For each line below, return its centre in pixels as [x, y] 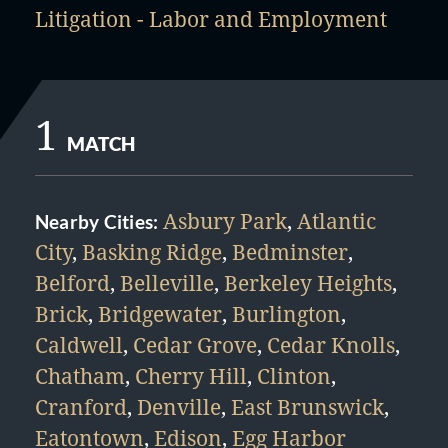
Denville [179, 407]
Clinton [294, 376]
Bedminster [290, 252]
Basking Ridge [152, 252]
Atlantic [336, 221]
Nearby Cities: [99, 222]
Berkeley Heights [308, 283]
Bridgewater [160, 314]
